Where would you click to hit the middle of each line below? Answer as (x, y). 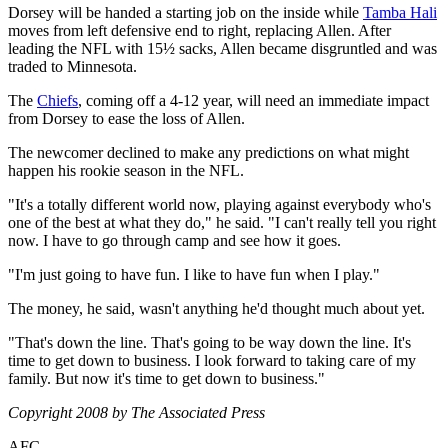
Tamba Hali (400, 13)
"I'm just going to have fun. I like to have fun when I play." (194, 275)
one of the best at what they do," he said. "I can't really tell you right (222, 223)
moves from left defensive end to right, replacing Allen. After (199, 31)
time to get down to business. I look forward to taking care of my (212, 361)
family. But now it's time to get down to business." (166, 379)
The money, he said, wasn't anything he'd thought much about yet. (216, 309)
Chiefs (57, 101)
